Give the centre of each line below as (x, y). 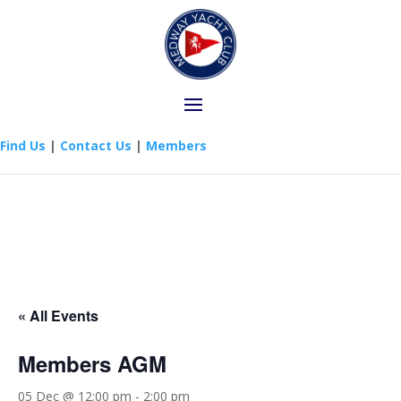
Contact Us (96, 145)
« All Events (58, 315)
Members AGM (92, 363)
